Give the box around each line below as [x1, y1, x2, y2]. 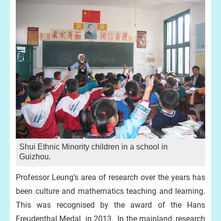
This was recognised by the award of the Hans [16, 200, 205, 210]
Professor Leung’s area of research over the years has [16, 173, 205, 182]
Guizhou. [19, 152, 53, 161]
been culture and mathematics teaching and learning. [16, 186, 205, 196]
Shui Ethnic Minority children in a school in [19, 143, 168, 151]
